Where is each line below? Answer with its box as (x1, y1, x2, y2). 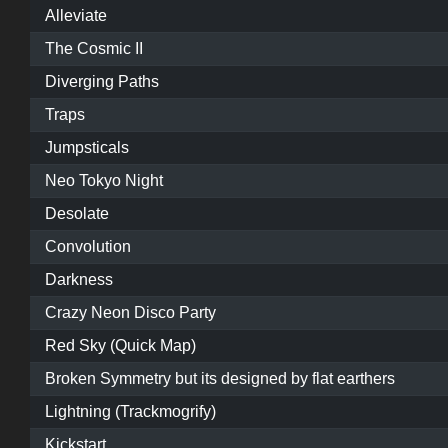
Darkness (45, 271, 113, 289)
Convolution (45, 238, 131, 256)
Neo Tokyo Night (45, 172, 163, 190)
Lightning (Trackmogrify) (45, 403, 216, 421)
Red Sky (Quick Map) (45, 337, 196, 355)
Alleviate (45, 7, 107, 25)
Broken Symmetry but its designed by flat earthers (45, 370, 395, 388)
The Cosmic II (45, 40, 143, 58)
